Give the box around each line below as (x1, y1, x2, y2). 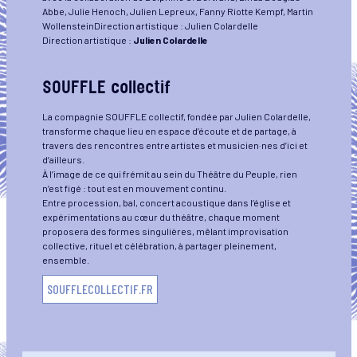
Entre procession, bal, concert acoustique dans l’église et (41, 197, 291, 209)
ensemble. (41, 254, 89, 266)
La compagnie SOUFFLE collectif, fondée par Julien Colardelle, (41, 111, 311, 123)
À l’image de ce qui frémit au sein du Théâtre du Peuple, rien (41, 168, 297, 180)
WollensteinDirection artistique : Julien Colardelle (41, 20, 258, 32)
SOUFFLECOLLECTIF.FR (46, 281, 153, 297)
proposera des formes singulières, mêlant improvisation (41, 226, 288, 237)
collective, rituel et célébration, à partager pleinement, (41, 240, 277, 252)
